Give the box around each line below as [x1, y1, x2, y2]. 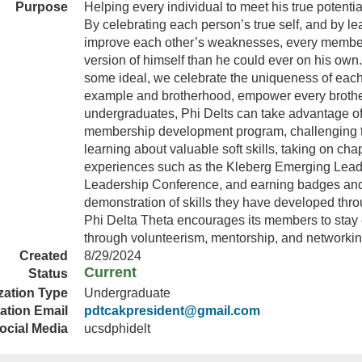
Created [19, 249, 68, 263]
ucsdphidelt [84, 321, 150, 335]
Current [84, 264, 137, 280]
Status [28, 267, 68, 280]
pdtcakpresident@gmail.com [84, 303, 260, 318]
